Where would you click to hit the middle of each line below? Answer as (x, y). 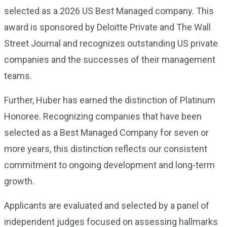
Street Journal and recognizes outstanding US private (111, 43)
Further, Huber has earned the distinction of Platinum (110, 100)
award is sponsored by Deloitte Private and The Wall (107, 27)
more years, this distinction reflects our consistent (106, 149)
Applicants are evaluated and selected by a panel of (107, 205)
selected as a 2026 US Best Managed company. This (109, 11)
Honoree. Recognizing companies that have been (103, 116)
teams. (18, 76)
